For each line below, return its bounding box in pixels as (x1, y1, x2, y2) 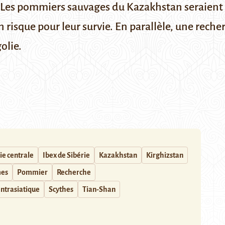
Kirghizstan (146, 151, 183, 159)
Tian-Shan (82, 185, 116, 193)
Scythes (49, 185, 73, 193)
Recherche (57, 168, 91, 176)
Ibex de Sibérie (43, 151, 90, 159)
